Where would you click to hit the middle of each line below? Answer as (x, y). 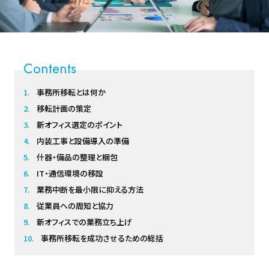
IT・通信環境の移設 (70, 173)
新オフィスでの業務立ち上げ (84, 222)
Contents (50, 69)
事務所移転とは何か (71, 92)
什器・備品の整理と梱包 (77, 157)
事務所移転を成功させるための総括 (102, 238)
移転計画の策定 (64, 108)
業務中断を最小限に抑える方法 (90, 189)
